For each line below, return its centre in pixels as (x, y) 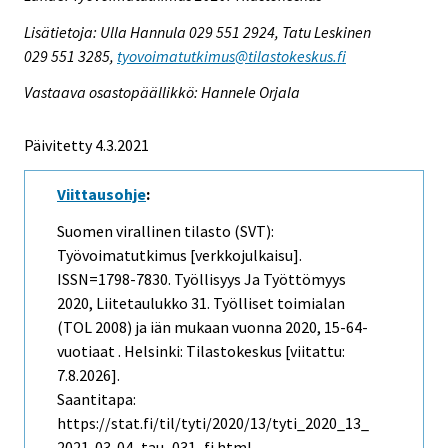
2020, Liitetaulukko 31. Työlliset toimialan (201, 303)
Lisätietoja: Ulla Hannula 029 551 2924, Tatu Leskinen (197, 31)
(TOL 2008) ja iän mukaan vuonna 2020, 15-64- (212, 327)
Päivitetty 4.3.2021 (86, 145)
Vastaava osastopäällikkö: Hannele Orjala (162, 92)
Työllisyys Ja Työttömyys (260, 279)
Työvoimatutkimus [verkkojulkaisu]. (179, 255)
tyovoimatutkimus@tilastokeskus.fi (231, 55)
